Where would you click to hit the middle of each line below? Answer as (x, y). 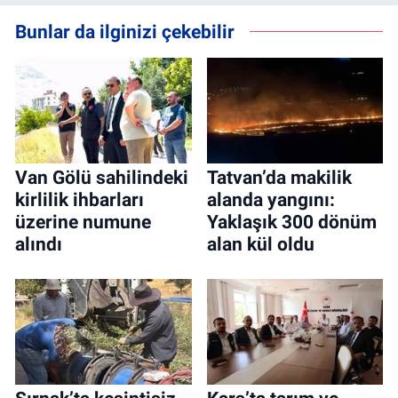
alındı (39, 245)
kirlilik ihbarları (80, 200)
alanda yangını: (271, 200)
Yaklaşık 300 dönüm (291, 223)
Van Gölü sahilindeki (102, 178)
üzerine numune (83, 223)
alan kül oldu (260, 245)
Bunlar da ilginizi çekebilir (125, 31)
